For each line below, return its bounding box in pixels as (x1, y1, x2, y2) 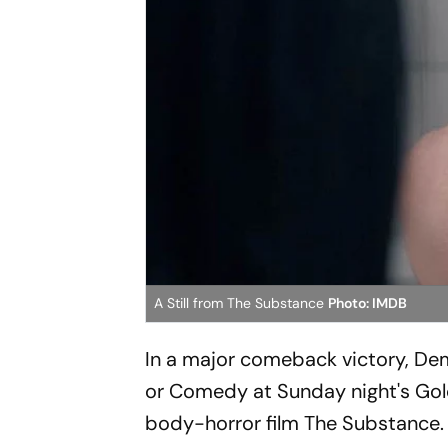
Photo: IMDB (328, 293, 408, 312)
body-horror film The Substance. (145, 409, 445, 436)
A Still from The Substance (154, 293, 329, 312)
